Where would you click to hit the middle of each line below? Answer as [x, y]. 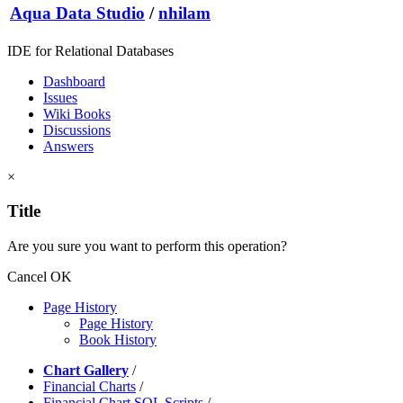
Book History [118, 339]
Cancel [27, 276]
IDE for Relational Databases [90, 50]
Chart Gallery [86, 370]
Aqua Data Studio [77, 13]
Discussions [77, 130]
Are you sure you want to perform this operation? [147, 246]
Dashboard [74, 81]
